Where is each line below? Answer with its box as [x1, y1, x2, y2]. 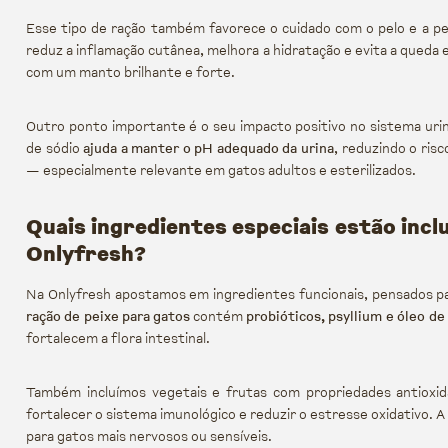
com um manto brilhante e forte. [26, 62, 235, 83]
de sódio [26, 138, 83, 159]
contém [190, 306, 246, 327]
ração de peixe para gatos [26, 306, 190, 327]
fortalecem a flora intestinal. [26, 328, 210, 349]
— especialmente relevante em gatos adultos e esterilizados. [26, 160, 416, 181]
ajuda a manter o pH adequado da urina [83, 138, 334, 159]
